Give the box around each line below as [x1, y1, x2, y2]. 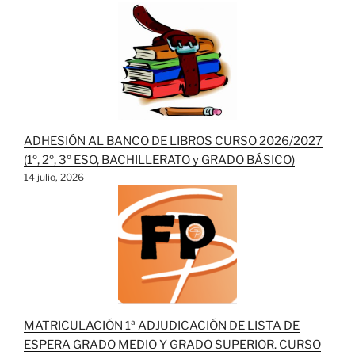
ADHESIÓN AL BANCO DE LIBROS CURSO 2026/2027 [24, 133, 323, 148]
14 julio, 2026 [24, 170, 84, 183]
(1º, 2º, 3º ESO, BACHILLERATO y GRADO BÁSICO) [24, 152, 295, 167]
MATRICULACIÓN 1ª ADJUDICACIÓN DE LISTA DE [24, 318, 300, 333]
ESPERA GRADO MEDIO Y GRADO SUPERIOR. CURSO [24, 337, 321, 352]
